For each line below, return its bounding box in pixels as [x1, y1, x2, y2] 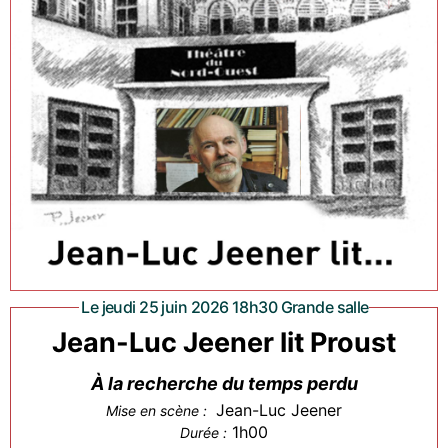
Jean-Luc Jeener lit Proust [52, 326, 396, 360]
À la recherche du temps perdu [90, 373, 358, 395]
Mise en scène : [106, 402, 211, 420]
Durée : [180, 424, 227, 442]
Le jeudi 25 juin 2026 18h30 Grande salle [101, 297, 369, 318]
